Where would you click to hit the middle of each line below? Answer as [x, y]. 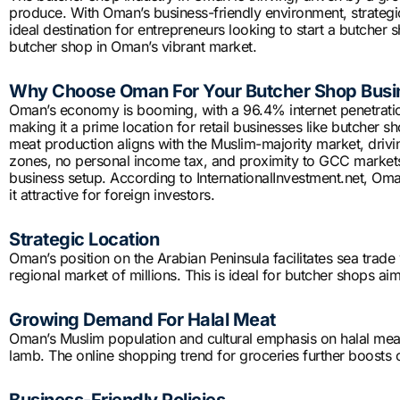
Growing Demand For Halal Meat [142, 320]
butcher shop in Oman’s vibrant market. [133, 47]
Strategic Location [84, 240]
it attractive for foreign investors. [112, 195]
